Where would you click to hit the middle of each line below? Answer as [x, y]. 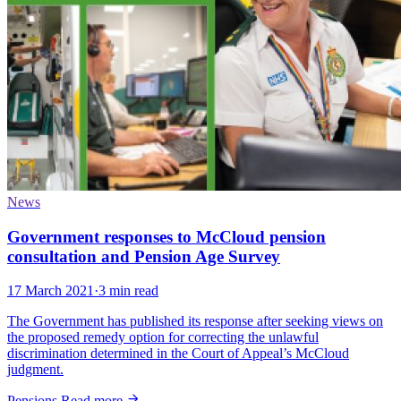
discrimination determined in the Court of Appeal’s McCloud [178, 354]
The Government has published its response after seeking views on [195, 321]
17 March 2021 [51, 291]
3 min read [128, 291]
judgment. [35, 370]
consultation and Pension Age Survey [144, 256]
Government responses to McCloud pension [166, 236]
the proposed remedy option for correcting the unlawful [163, 337]
